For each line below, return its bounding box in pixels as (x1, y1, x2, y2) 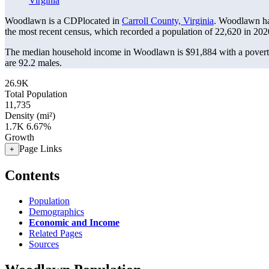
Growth (5, 132, 34, 142)
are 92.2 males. (5, 58, 62, 68)
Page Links (19, 144, 62, 154)
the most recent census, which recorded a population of (5, 26, 215, 37)
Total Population (5, 89, 67, 99)
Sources (29, 238, 59, 249)
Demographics (29, 206, 84, 217)
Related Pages (29, 228, 82, 238)
